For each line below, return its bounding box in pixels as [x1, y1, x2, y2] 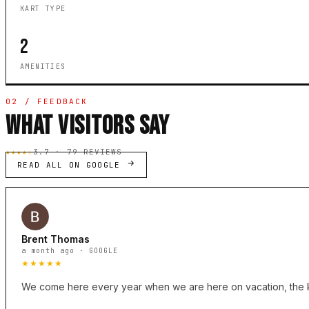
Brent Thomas [21, 233, 90, 246]
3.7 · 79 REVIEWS [33, 147, 123, 157]
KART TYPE [20, 4, 66, 14]
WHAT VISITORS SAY [6, 110, 170, 142]
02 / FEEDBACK [6, 97, 88, 107]
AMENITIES [20, 62, 66, 72]
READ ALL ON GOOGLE [17, 160, 127, 170]
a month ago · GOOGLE [21, 246, 118, 256]
